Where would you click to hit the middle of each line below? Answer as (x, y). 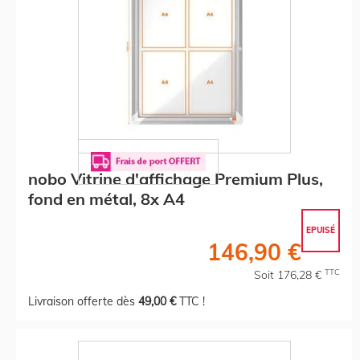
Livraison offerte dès (83, 301)
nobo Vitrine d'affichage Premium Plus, (176, 178)
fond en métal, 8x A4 (106, 198)
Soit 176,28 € (289, 274)
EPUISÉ (321, 230)
